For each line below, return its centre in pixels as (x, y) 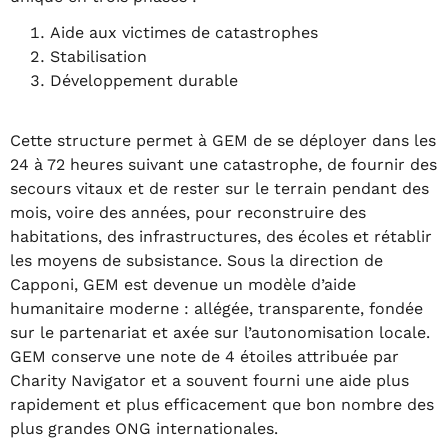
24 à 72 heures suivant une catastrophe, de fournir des (223, 164)
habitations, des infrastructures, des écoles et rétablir (221, 236)
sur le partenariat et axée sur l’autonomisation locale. (220, 332)
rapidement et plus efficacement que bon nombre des (222, 404)
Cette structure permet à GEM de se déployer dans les (223, 140)
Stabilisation (98, 56)
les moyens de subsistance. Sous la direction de (196, 260)
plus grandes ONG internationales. (144, 428)
